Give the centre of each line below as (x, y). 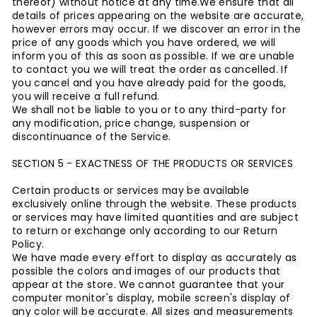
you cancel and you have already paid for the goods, (149, 83)
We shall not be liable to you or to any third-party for (149, 110)
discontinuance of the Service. (92, 137)
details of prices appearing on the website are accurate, (158, 16)
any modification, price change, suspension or (131, 123)
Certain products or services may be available (131, 191)
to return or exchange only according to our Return (145, 231)
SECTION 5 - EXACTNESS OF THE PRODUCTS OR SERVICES (152, 164)
